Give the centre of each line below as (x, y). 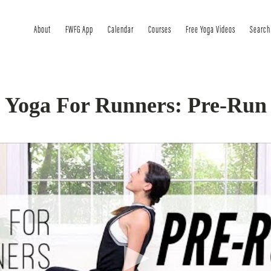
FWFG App (79, 30)
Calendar (121, 30)
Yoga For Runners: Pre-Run (135, 105)
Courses (160, 30)
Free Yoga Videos (211, 30)
